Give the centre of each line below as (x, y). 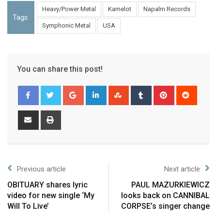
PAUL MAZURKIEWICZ (170, 185)
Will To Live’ (28, 206)
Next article (182, 169)
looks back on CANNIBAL (165, 195)
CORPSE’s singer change (165, 206)
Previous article (41, 169)
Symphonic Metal (66, 25)
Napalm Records (167, 9)
